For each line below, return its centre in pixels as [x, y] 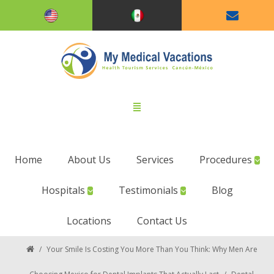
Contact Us [162, 221]
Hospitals [64, 190]
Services [155, 160]
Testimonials [149, 190]
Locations [89, 221]
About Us [89, 160]
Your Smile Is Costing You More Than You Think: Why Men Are [152, 249]
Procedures [227, 160]
